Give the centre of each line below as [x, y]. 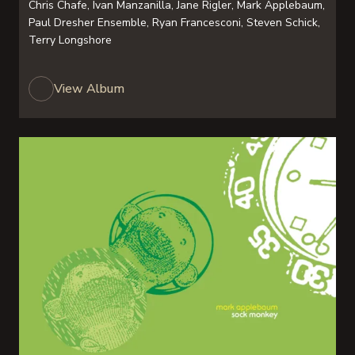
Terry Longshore [70, 40]
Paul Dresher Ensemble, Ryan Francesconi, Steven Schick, [174, 23]
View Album [89, 89]
